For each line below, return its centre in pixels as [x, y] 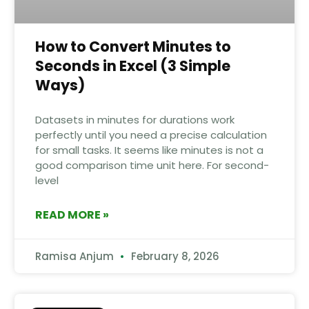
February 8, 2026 [173, 256]
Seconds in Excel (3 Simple [132, 66]
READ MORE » [72, 215]
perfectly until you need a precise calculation [151, 134]
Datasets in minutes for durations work [134, 119]
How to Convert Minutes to [133, 46]
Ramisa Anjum [76, 256]
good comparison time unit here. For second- [152, 165]
